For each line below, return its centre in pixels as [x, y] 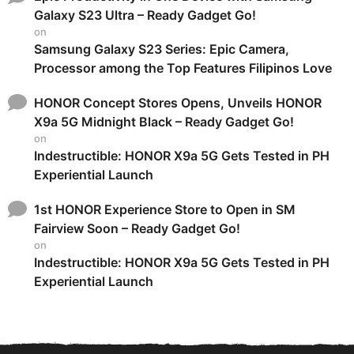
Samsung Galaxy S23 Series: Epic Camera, [162, 49]
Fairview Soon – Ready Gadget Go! [137, 228]
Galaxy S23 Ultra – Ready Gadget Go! [145, 15]
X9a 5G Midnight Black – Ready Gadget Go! [164, 121]
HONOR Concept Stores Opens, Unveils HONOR [178, 102]
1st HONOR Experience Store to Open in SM [165, 209]
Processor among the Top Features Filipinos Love [183, 68]
